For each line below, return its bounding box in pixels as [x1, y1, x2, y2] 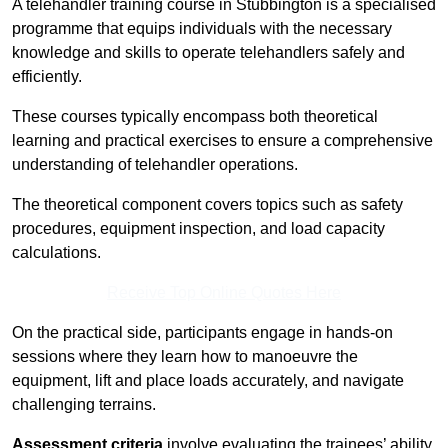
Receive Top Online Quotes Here [107, 284, 341, 302]
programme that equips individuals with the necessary [12, 20, 392, 38]
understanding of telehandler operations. [12, 156, 298, 174]
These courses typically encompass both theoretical [12, 108, 378, 126]
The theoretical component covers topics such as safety [12, 196, 403, 214]
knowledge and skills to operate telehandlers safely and [12, 44, 405, 62]
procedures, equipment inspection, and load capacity [12, 220, 385, 238]
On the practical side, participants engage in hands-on [12, 324, 393, 342]
